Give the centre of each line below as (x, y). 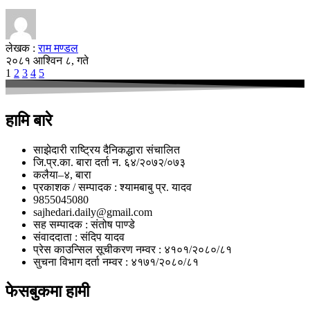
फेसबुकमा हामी (47, 291)
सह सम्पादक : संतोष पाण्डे (84, 224)
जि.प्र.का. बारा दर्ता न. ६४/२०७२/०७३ (109, 162)
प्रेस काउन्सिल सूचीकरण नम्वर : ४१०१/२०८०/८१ (133, 249)
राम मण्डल (58, 48)
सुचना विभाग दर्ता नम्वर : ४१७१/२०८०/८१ (116, 262)
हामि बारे (29, 120)
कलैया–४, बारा (62, 174)
